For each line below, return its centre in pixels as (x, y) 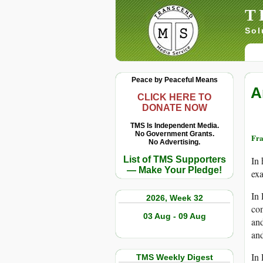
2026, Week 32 (174, 198)
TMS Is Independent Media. (174, 126)
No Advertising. (174, 142)
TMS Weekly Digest (174, 257)
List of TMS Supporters (174, 159)
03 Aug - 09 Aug (174, 216)
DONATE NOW (174, 108)
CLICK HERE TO (174, 97)
